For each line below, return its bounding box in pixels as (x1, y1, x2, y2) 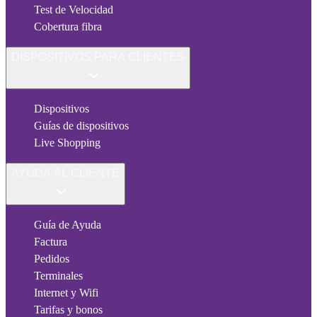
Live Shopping (34, 137, 100, 149)
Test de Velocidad (34, 4, 113, 16)
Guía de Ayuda (34, 219, 101, 231)
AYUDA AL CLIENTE (11, 167, 120, 180)
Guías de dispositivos (34, 120, 129, 132)
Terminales (34, 270, 83, 282)
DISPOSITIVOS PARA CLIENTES (11, 51, 185, 64)
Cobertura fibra (34, 21, 102, 33)
